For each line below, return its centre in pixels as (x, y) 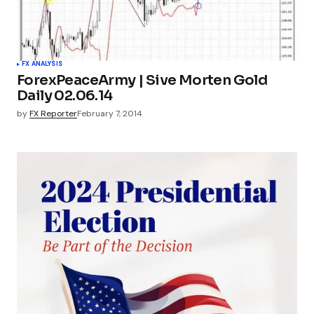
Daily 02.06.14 (65, 95)
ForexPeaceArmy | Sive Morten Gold (142, 80)
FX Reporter (53, 113)
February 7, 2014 (110, 113)
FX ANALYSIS (42, 63)
